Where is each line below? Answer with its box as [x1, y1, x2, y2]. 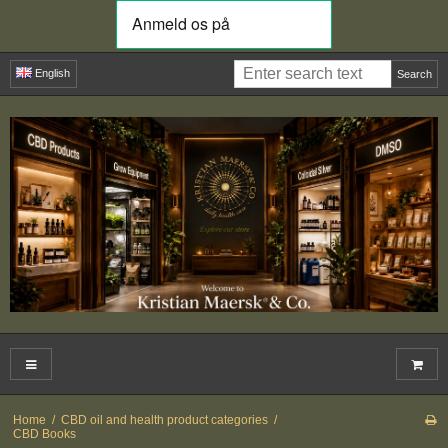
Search [396, 67, 432, 80]
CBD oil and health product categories [60, 413, 268, 428]
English [35, 67, 71, 80]
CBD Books [12, 427, 76, 442]
